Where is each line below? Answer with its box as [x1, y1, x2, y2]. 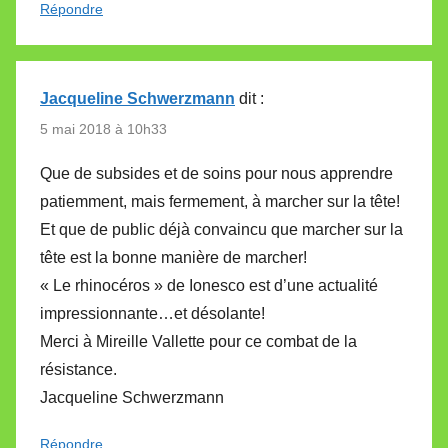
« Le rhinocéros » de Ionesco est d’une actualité [40, 277, 378, 295]
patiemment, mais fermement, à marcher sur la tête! [40, 193, 400, 211]
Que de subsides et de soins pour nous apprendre [40, 165, 393, 183]
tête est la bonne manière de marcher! [40, 249, 307, 267]
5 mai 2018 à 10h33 [40, 120, 167, 137]
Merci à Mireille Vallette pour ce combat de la [40, 333, 357, 351]
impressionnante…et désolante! [40, 305, 265, 323]
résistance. [40, 361, 117, 379]
